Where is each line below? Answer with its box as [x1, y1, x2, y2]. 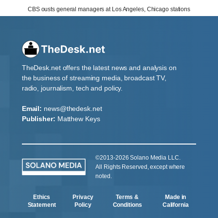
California [162, 201, 189, 208]
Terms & [115, 193, 139, 200]
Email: [21, 104, 42, 112]
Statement [27, 201, 56, 208]
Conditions [112, 201, 142, 208]
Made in [165, 193, 186, 200]
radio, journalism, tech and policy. [21, 84, 123, 92]
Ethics [33, 193, 51, 200]
